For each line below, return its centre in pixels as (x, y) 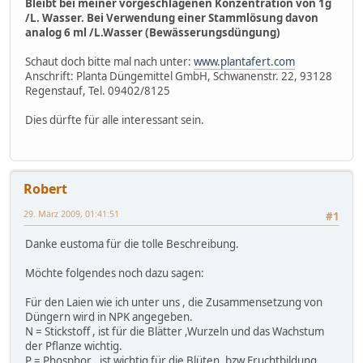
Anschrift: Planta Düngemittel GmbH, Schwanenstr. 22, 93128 (179, 76)
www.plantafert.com (244, 61)
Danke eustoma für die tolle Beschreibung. (132, 244)
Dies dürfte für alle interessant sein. (115, 120)
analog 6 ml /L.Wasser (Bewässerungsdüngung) (153, 32)
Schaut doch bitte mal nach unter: (109, 61)
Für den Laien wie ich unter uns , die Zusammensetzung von (174, 303)
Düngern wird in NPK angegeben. (109, 317)
